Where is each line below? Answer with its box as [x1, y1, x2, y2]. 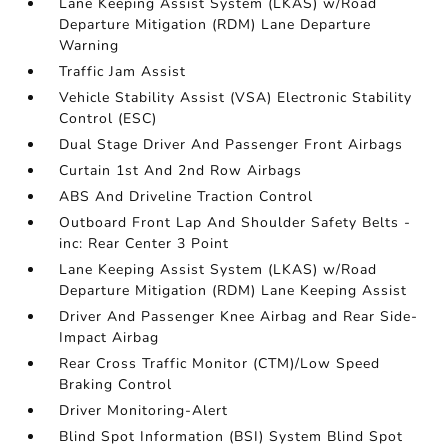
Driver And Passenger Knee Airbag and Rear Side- [59, 307, 419, 326]
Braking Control [59, 375, 173, 394]
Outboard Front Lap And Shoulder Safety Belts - [59, 213, 412, 232]
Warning [59, 36, 120, 55]
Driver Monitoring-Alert [59, 401, 229, 420]
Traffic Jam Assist [59, 62, 187, 81]
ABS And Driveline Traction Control [59, 187, 314, 206]
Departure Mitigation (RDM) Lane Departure [59, 15, 372, 34]
